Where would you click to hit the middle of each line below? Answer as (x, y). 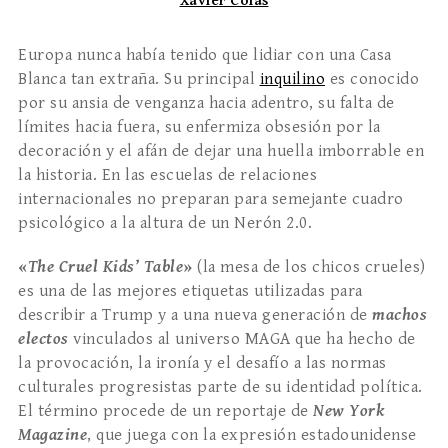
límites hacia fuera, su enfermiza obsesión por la (199, 127)
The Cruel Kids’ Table (105, 267)
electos (43, 339)
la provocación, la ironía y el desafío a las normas (202, 363)
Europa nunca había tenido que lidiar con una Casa (205, 55)
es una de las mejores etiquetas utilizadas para (190, 291)
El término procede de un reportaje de (165, 411)
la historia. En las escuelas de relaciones (167, 175)
